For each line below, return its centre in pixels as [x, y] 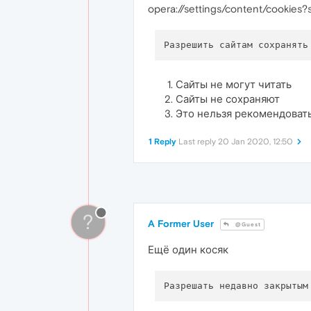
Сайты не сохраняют [228, 99]
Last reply [198, 142]
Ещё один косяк [188, 250]
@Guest [247, 225]
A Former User [181, 224]
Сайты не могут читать [234, 84]
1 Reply [162, 142]
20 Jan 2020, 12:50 [255, 142]
